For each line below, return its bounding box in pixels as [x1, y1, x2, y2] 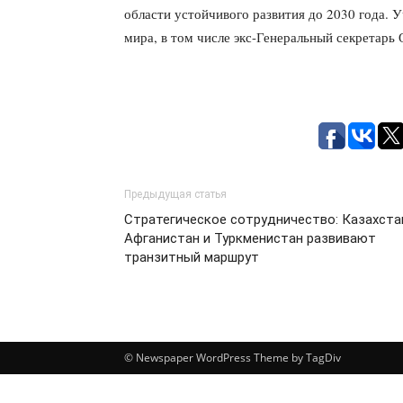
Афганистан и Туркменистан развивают [124, 230, 376, 246]
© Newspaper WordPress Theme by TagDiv [124, 350, 341, 365]
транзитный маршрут [124, 249, 259, 265]
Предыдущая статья [124, 188, 227, 201]
